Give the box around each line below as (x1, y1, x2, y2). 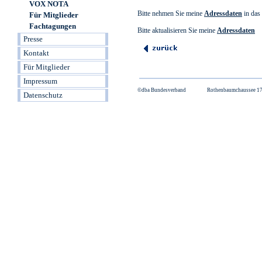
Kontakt (23, 49, 49, 57)
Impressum (23, 77, 57, 85)
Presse (23, 35, 43, 43)
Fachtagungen (29, 22, 76, 30)
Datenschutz (23, 91, 63, 99)
